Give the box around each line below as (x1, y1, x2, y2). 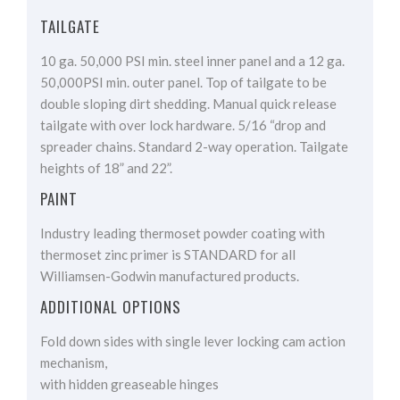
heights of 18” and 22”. (40, 160, 172, 177)
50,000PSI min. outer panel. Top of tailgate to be (40, 74, 327, 91)
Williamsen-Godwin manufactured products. (40, 268, 299, 285)
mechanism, (40, 354, 107, 371)
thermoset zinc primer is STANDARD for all (40, 246, 296, 263)
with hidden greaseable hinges (40, 376, 219, 393)
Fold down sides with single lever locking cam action (40, 333, 346, 350)
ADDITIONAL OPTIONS (40, 296, 182, 319)
